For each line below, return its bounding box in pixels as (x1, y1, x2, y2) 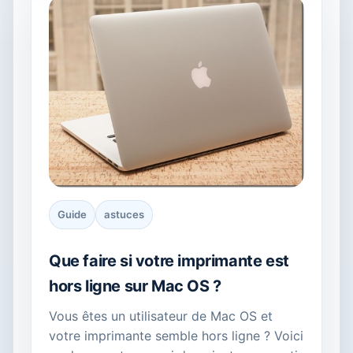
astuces (104, 207, 144, 221)
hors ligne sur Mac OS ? (49, 276, 221, 295)
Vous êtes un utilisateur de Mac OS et (49, 307, 273, 324)
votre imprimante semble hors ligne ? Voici (49, 327, 303, 344)
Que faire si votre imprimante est (49, 251, 289, 270)
